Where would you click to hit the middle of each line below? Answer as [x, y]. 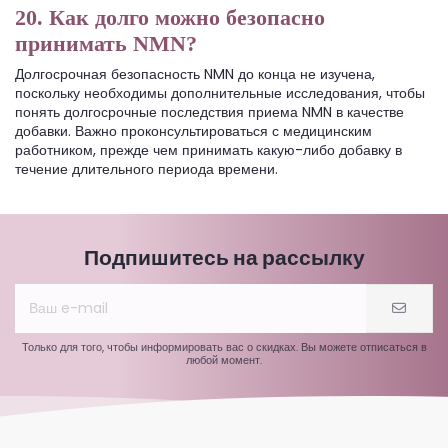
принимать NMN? [106, 43]
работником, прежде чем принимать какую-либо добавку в [208, 149]
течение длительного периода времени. [146, 168]
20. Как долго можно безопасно [170, 17]
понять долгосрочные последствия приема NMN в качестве [209, 111]
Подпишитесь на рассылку [224, 258]
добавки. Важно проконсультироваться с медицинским [193, 130]
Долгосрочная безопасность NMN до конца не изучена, [195, 73]
